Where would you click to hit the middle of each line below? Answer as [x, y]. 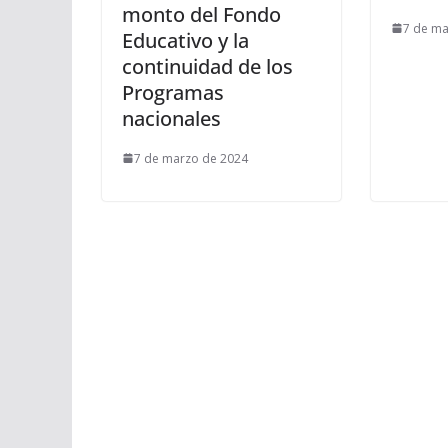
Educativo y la [185, 40]
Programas [173, 92]
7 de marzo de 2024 [191, 158]
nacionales [171, 118]
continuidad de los [207, 66]
